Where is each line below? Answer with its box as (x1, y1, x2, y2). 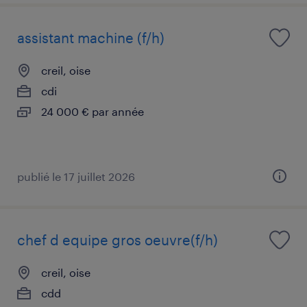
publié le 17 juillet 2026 (17, 169, 135, 183)
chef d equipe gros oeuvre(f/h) (17, 231, 218, 248)
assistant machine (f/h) (17, 29, 164, 46)
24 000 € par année (41, 104, 144, 118)
